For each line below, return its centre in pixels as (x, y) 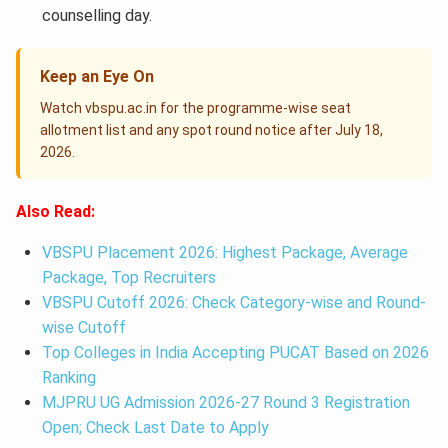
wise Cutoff (83, 328)
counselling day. (96, 16)
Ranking (68, 378)
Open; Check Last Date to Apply (155, 428)
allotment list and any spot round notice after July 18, (211, 130)
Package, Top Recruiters (130, 278)
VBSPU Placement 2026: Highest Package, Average (224, 253)
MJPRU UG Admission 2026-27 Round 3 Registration (225, 403)
